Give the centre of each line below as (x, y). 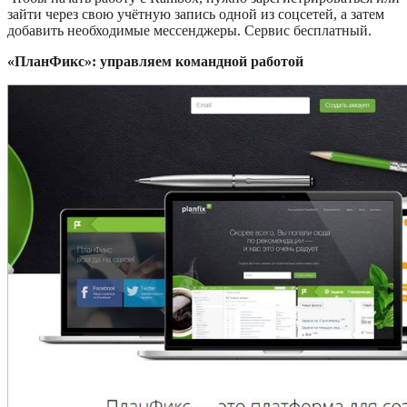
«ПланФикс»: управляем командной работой (155, 62)
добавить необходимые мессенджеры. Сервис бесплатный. (189, 31)
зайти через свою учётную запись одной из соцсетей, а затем (196, 15)
